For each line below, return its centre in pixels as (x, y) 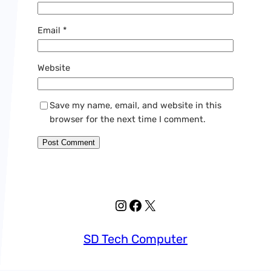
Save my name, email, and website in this (135, 106)
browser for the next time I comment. (127, 119)
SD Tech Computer (135, 239)
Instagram (147, 205)
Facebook (160, 205)
